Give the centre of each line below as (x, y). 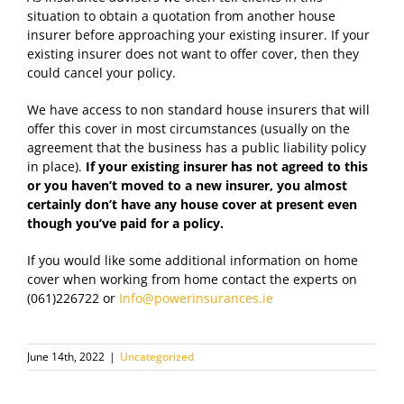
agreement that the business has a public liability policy (197, 147)
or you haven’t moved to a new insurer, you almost (187, 185)
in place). (56, 166)
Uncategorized (157, 356)
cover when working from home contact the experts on (192, 279)
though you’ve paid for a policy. (127, 223)
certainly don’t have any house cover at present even (192, 204)
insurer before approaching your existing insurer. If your (198, 34)
